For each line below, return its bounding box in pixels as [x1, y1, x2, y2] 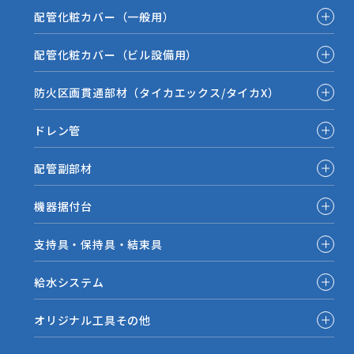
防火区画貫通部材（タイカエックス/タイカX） [34, 85, 280, 101]
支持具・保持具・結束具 [34, 236, 163, 253]
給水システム [34, 274, 104, 291]
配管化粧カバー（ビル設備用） [34, 47, 198, 63]
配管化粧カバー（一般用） [34, 9, 175, 25]
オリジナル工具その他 [34, 312, 152, 329]
